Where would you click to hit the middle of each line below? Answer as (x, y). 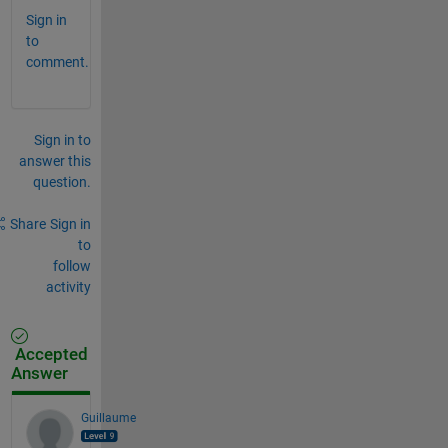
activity (68, 286)
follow (71, 265)
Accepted (49, 354)
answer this (54, 160)
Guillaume (108, 417)
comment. (57, 61)
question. (61, 181)
